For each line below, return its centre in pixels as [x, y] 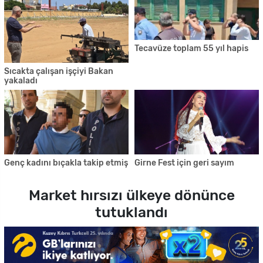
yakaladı [21, 80]
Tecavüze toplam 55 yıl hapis [191, 48]
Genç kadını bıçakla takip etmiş [66, 163]
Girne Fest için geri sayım [184, 163]
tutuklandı [131, 212]
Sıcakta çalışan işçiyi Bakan [59, 71]
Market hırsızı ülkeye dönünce [131, 195]
